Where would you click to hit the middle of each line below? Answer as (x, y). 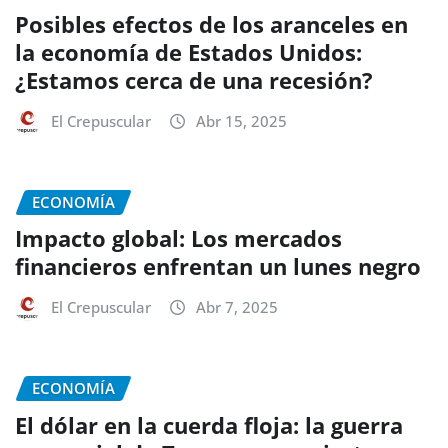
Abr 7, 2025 (237, 307)
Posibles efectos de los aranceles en (211, 23)
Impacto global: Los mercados (178, 238)
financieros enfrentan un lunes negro (218, 266)
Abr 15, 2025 (241, 120)
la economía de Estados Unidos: (188, 51)
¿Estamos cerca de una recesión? (194, 79)
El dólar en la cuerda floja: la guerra (209, 424)
